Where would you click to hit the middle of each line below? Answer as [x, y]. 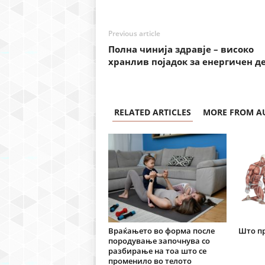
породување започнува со [159, 241]
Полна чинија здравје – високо [181, 49]
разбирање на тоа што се [157, 251]
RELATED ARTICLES [152, 112]
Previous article [134, 34]
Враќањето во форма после [161, 231]
